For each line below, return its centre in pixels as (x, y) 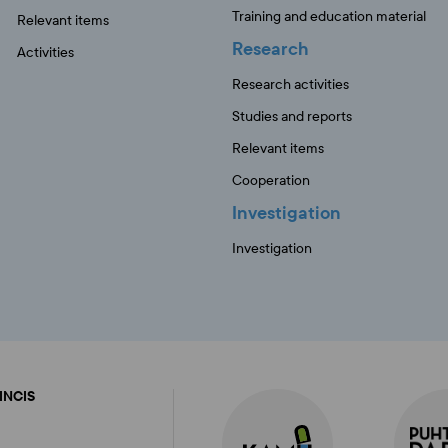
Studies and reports (291, 116)
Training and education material (328, 16)
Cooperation (270, 180)
